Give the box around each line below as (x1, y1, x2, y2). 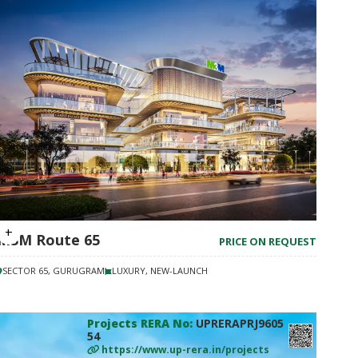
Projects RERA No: (87, 316, 196, 331)
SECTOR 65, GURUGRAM (2, 265, 105, 276)
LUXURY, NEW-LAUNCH (112, 265, 208, 276)
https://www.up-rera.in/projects (101, 343, 269, 356)
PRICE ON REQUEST (219, 234, 316, 249)
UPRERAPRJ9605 (196, 316, 284, 331)
